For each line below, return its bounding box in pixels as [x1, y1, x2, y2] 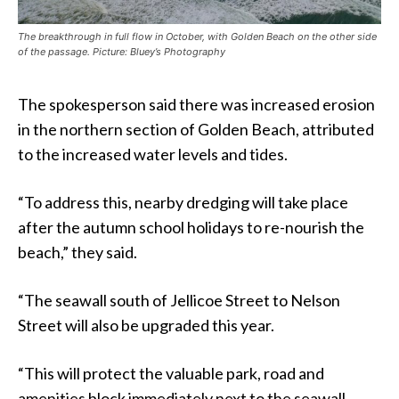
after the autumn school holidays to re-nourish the [18, 217, 364, 238]
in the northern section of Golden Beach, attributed [18, 119, 374, 140]
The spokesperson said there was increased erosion [18, 94, 375, 115]
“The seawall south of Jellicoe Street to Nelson [18, 290, 340, 311]
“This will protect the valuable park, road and [18, 363, 324, 384]
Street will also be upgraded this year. [18, 315, 274, 336]
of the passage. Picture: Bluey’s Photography [18, 45, 225, 59]
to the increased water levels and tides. [18, 144, 288, 165]
